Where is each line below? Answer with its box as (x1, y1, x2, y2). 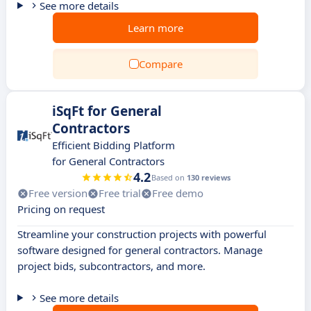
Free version (28, 186, 87, 200)
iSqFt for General (52, 102, 162, 120)
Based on (151, 172, 187, 183)
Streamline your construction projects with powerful (17, 227, 267, 241)
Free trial (99, 186, 141, 200)
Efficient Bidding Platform (52, 138, 175, 152)
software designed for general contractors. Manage (17, 243, 262, 257)
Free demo (152, 186, 203, 200)
